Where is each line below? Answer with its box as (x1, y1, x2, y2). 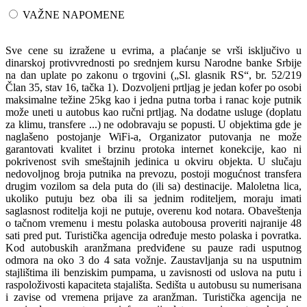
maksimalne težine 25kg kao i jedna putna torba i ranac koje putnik (5, 93, 302, 106)
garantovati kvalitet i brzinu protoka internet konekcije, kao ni (5, 143, 302, 155)
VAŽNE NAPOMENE (23, 8, 125, 21)
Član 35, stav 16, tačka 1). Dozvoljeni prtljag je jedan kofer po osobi (5, 81, 302, 93)
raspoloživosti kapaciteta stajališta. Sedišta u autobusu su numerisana (5, 278, 302, 291)
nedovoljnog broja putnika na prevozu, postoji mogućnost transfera (5, 167, 302, 180)
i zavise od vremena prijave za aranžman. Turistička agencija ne (5, 291, 302, 303)
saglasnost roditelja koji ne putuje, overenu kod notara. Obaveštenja (5, 204, 302, 217)
